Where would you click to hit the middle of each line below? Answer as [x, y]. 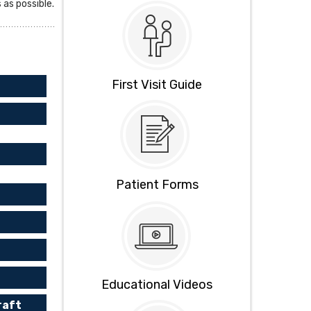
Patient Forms [157, 185]
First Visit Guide [157, 85]
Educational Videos [157, 285]
